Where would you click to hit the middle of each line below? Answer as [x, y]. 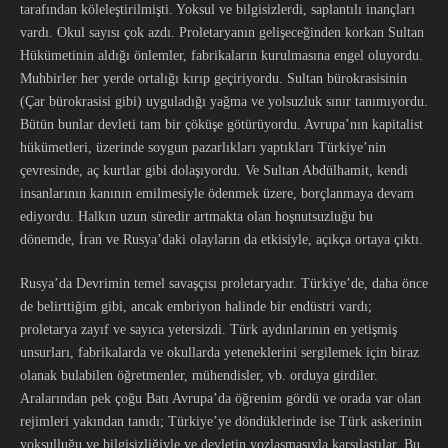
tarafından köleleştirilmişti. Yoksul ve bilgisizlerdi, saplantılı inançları [217, 9]
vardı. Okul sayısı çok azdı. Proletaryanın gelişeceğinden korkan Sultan [222, 32]
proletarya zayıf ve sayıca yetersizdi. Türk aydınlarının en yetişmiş [208, 329]
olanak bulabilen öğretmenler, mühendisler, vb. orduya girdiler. [199, 375]
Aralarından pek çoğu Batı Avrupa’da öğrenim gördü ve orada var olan [220, 398]
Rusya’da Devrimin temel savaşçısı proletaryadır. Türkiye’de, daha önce [224, 283]
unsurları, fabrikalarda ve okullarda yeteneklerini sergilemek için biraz [219, 352]
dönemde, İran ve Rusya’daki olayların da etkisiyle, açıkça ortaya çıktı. [221, 239]
